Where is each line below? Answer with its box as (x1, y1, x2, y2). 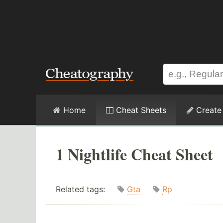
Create (194, 105, 222, 115)
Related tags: (56, 184, 117, 195)
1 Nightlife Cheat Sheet (56, 142, 213, 166)
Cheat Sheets (113, 105, 166, 115)
